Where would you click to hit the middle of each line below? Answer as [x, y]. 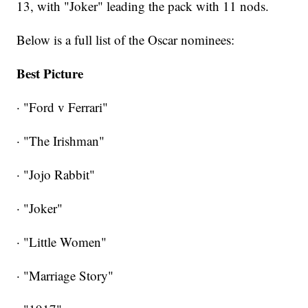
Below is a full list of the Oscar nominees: [126, 39]
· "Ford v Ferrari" [63, 107]
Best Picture [50, 73]
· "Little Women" [62, 241]
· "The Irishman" [61, 140]
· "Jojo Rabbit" [56, 174]
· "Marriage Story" [65, 275]
